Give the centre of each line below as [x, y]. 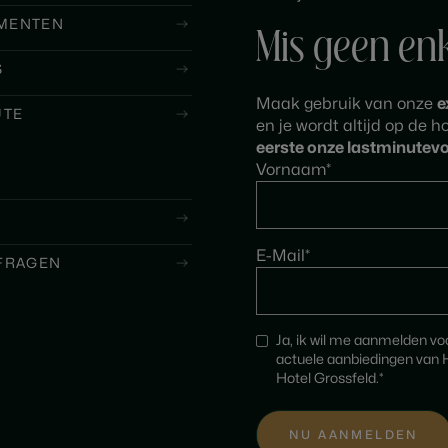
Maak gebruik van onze [346, 104]
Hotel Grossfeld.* [330, 378]
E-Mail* [283, 256]
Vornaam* [293, 170]
